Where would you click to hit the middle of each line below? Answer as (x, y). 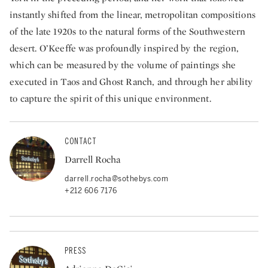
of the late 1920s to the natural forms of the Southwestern (128, 31)
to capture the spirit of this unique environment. (110, 98)
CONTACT (81, 141)
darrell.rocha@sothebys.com (116, 179)
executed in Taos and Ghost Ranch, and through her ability (131, 81)
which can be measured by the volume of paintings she (123, 65)
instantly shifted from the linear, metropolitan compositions (133, 14)
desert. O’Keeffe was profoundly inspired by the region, (124, 48)
